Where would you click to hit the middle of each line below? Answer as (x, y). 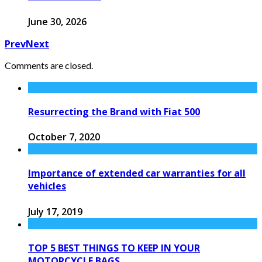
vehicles (47, 186)
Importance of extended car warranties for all (137, 173)
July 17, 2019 (55, 211)
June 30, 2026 (57, 21)
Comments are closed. (49, 65)
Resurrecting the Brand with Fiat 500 (114, 111)
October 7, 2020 (64, 137)
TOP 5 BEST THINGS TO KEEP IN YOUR (114, 248)
